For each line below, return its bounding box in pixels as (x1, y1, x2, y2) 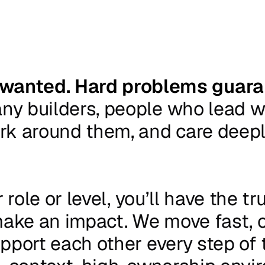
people (104, 96, 163, 121)
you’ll (115, 186, 160, 211)
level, (66, 186, 111, 211)
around (21, 119, 82, 143)
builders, (27, 96, 100, 121)
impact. (64, 209, 128, 233)
